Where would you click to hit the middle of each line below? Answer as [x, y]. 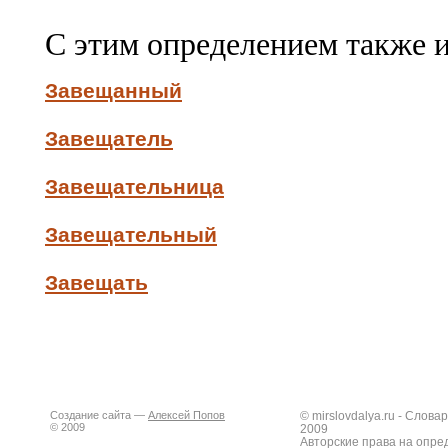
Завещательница [134, 186]
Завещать [96, 282]
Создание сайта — [99, 415]
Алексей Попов [186, 415]
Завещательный [131, 234]
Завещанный [113, 90]
